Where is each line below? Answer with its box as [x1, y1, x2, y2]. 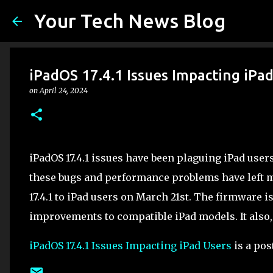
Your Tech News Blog [34, 10, 225, 32]
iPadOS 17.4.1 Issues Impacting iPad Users [29, 239, 232, 252]
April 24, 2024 [40, 86, 88, 95]
